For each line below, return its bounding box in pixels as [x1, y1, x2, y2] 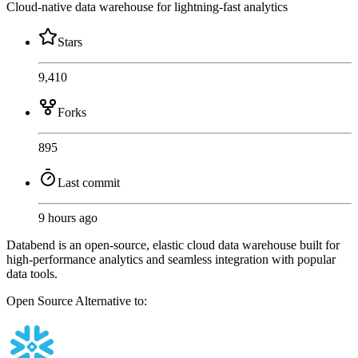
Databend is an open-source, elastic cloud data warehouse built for [6, 237, 340, 252]
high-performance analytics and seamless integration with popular [6, 252, 336, 266]
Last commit [58, 175, 120, 189]
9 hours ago [38, 210, 97, 225]
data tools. [6, 266, 58, 280]
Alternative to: [75, 293, 147, 308]
